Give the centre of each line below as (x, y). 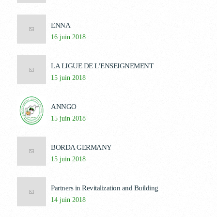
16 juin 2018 (68, 37)
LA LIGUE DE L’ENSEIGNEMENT (102, 66)
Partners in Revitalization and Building (105, 188)
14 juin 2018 (68, 200)
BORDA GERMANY (81, 147)
